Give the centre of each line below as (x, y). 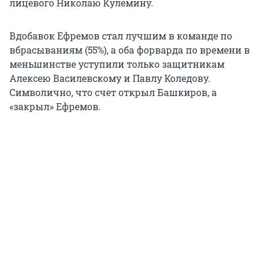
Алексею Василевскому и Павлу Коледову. (110, 78)
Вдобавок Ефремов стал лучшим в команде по (121, 35)
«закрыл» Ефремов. (55, 106)
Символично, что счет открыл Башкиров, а (113, 92)
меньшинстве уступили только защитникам (117, 64)
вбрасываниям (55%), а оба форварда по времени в (130, 49)
